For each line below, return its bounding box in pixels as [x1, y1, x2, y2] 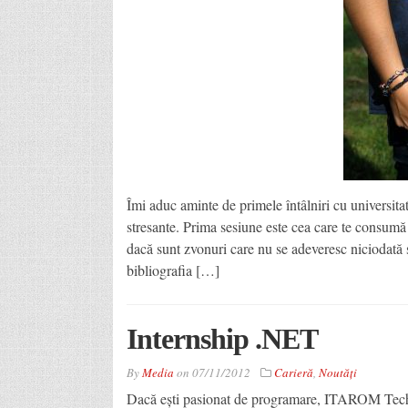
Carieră [273, 363, 313, 381]
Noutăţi [318, 363, 357, 381]
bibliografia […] [126, 260, 219, 280]
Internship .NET [126, 321, 318, 355]
